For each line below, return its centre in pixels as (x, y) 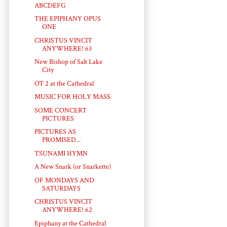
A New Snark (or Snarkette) (72, 167)
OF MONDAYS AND (64, 180)
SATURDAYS (61, 188)
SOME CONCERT (60, 110)
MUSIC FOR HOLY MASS (72, 97)
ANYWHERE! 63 (67, 48)
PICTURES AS (55, 132)
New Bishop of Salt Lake (68, 62)
